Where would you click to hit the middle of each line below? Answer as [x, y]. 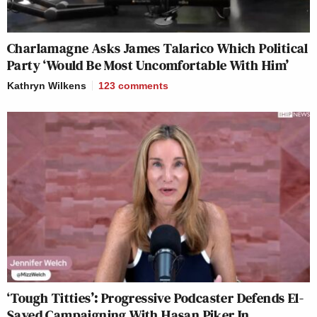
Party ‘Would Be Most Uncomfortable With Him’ [148, 65]
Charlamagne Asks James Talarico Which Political [158, 48]
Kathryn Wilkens [47, 86]
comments [143, 86]
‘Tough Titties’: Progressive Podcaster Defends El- [155, 298]
